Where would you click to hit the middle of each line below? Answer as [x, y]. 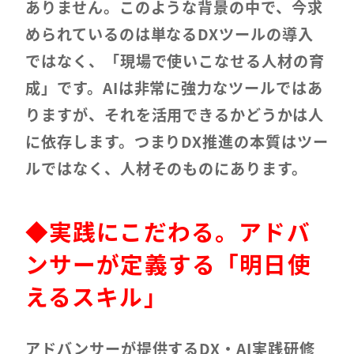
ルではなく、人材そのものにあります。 [166, 169]
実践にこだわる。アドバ [180, 231]
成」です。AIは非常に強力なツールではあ [174, 88]
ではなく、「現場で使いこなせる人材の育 [175, 61]
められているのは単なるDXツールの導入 [169, 34]
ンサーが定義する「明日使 [168, 263]
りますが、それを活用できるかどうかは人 [175, 115]
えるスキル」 [96, 296]
